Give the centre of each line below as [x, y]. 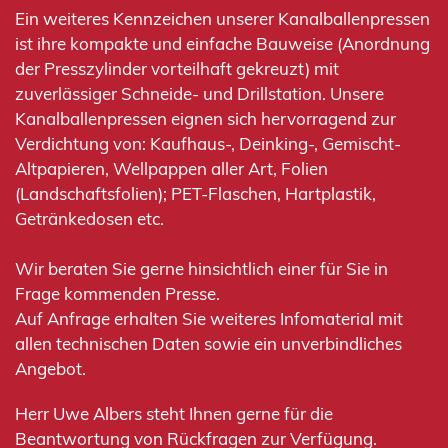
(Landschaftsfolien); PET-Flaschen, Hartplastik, [195, 194]
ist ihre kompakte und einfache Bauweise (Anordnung [222, 44]
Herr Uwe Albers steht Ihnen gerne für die [174, 414]
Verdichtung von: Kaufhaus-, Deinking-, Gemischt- [208, 144]
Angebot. [50, 369]
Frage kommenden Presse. [117, 294]
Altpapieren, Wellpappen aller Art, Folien [171, 169]
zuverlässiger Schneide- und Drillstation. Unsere [199, 94]
